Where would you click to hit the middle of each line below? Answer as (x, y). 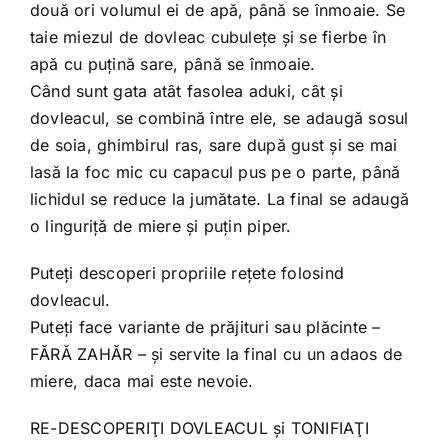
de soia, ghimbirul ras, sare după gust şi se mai (213, 145)
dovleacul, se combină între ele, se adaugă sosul (219, 118)
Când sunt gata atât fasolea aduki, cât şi (186, 91)
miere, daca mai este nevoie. (141, 381)
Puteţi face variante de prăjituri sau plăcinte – (205, 327)
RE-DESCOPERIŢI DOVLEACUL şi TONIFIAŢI (199, 428)
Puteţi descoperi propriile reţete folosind (187, 273)
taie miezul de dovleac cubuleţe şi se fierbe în (208, 37)
